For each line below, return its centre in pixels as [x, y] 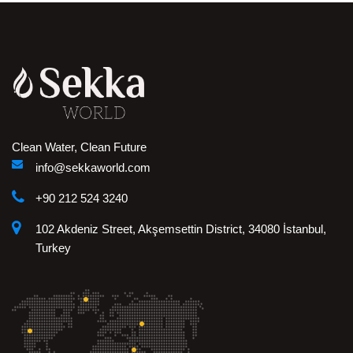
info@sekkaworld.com [93, 167]
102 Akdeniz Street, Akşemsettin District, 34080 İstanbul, [181, 229]
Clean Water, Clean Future [79, 147]
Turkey [53, 248]
